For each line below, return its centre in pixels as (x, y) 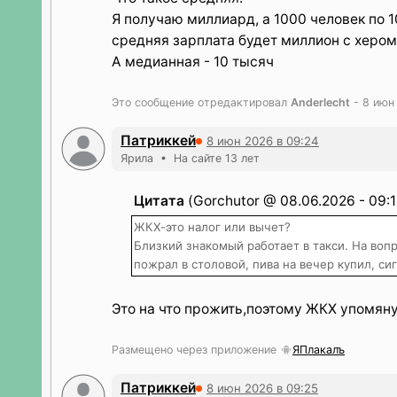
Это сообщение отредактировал (201, 102)
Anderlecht (320, 102)
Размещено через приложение (196, 350)
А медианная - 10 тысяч (193, 62)
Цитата (159, 201)
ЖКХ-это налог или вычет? (212, 227)
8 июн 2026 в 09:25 (262, 388)
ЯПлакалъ (319, 350)
